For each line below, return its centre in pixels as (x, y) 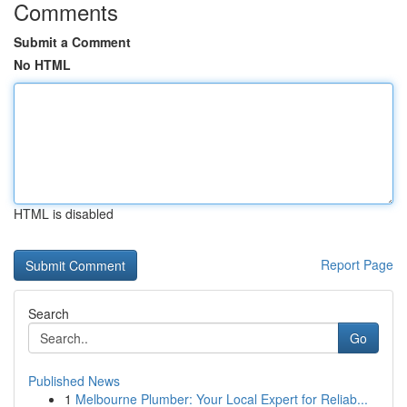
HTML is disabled (64, 213)
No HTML (42, 65)
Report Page (357, 264)
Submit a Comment (72, 42)
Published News (74, 381)
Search (49, 313)
